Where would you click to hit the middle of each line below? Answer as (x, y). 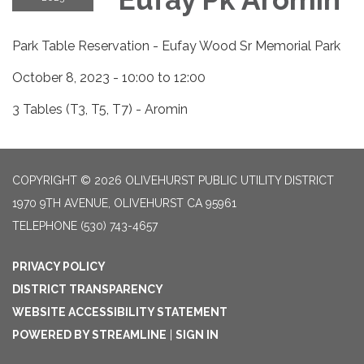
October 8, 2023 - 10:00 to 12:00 (109, 77)
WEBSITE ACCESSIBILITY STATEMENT (120, 312)
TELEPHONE (45, 225)
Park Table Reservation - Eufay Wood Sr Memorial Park (176, 45)
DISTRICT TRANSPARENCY (88, 289)
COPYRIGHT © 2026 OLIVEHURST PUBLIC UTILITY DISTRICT (173, 180)
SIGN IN (197, 334)
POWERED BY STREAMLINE (89, 334)
